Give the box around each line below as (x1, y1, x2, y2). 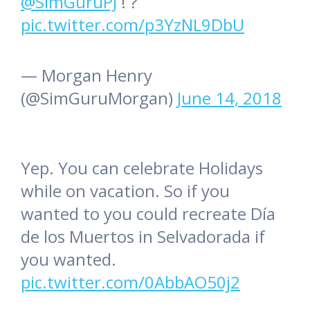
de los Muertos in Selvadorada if (21, 225, 265, 248)
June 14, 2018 (177, 86, 282, 110)
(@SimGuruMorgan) (21, 86, 177, 110)
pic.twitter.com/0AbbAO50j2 (21, 271, 240, 294)
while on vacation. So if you (21, 179, 230, 203)
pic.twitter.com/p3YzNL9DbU (21, 13, 244, 37)
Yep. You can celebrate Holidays (21, 156, 263, 180)
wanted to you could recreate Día (21, 202, 275, 226)
